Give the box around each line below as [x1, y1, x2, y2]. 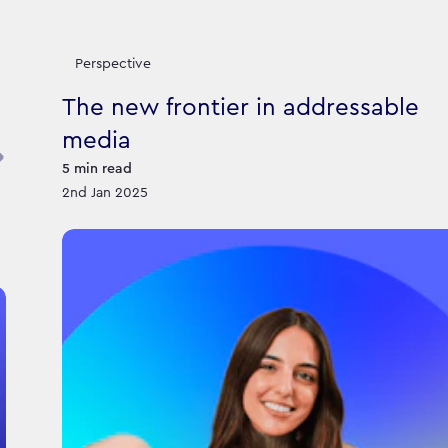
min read [74, 161, 132, 176]
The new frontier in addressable [62, 95, 419, 120]
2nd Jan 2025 [62, 185, 148, 200]
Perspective [74, 57, 151, 71]
